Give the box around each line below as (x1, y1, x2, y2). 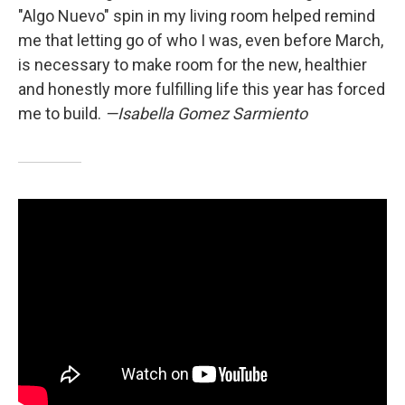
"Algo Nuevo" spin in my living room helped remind (18, 6, 375, 26)
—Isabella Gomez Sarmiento (105, 104, 307, 124)
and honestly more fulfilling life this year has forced (18, 80, 385, 99)
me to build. (18, 104, 105, 124)
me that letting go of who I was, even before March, (18, 31, 383, 51)
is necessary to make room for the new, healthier (18, 55, 367, 75)
